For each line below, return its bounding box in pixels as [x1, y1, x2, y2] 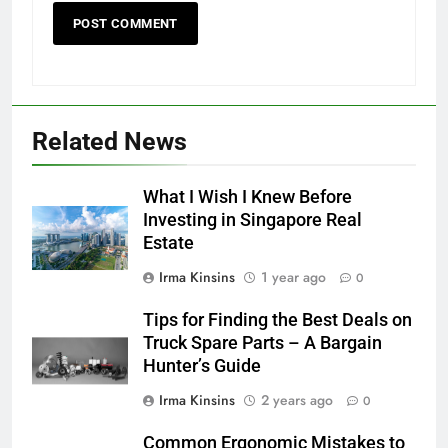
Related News [32, 127, 187, 157]
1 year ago [261, 267, 326, 288]
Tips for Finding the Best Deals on [143, 310, 412, 331]
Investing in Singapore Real [143, 210, 362, 231]
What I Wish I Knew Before [143, 187, 352, 208]
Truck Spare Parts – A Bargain [143, 333, 382, 354]
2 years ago [261, 390, 333, 411]
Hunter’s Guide [143, 356, 261, 377]
